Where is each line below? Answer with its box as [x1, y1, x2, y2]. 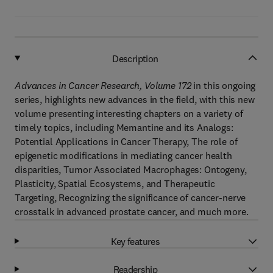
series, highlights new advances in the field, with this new [15, 93, 255, 105]
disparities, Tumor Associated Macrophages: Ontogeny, [15, 163, 247, 175]
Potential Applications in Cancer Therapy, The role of [15, 135, 238, 147]
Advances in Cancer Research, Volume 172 [15, 79, 191, 91]
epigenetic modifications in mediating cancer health [15, 149, 232, 161]
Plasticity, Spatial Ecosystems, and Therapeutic [15, 177, 215, 190]
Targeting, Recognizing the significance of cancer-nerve [15, 191, 246, 204]
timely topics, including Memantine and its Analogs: [15, 121, 233, 133]
